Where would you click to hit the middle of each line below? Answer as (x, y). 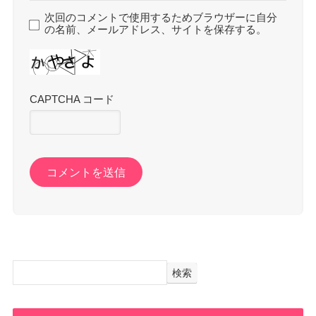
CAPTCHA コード (72, 99)
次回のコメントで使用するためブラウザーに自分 (161, 17)
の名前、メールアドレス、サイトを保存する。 (156, 29)
